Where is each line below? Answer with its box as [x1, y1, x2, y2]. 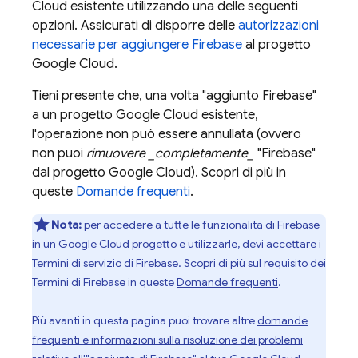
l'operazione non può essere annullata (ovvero [32, 126, 301, 142]
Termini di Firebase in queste [32, 275, 177, 289]
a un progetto [32, 107, 116, 123]
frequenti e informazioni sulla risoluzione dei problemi [32, 332, 303, 347]
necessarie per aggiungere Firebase [32, 37, 242, 53]
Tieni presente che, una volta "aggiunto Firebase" [32, 88, 316, 104]
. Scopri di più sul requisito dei [178, 256, 326, 270]
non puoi [32, 145, 86, 161]
